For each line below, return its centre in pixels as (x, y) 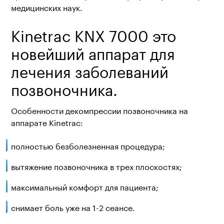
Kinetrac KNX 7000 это (93, 34)
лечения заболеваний (89, 70)
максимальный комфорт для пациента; (84, 186)
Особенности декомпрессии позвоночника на (99, 110)
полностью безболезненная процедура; (88, 145)
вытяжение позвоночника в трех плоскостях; (96, 166)
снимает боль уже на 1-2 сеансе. (73, 207)
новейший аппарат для (93, 52)
